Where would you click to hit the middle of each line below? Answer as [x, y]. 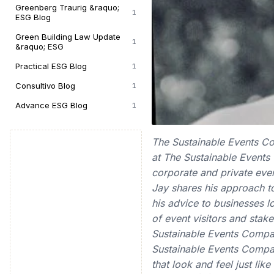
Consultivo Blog [45, 86]
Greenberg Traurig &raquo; [67, 7]
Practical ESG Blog [51, 66]
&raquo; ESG [39, 46]
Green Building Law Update [68, 37]
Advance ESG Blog [51, 105]
